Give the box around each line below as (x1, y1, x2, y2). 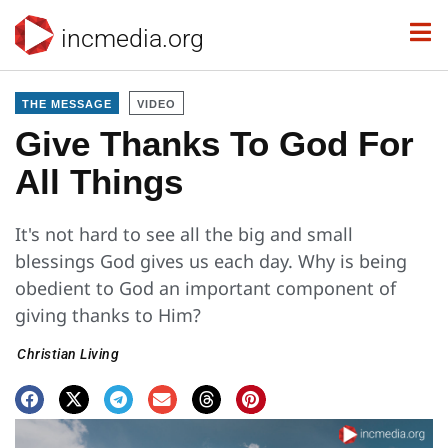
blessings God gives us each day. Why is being (15, 249, 407, 273)
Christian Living (17, 346, 119, 362)
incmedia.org (61, 23, 204, 53)
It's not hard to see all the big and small (15, 222, 353, 246)
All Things (15, 162, 183, 201)
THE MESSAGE (22, 98, 112, 110)
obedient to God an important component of (15, 276, 396, 300)
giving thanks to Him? (15, 303, 201, 327)
